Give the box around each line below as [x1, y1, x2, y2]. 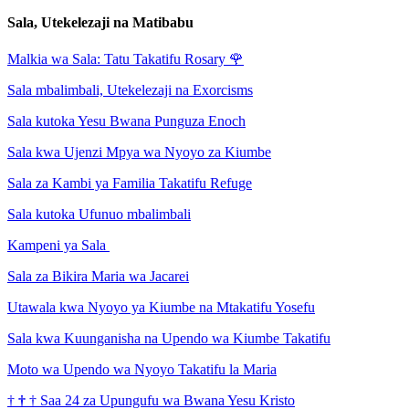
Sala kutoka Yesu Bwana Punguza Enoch [7, 112, 246, 129]
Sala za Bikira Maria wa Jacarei [7, 267, 189, 284]
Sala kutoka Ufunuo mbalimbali [7, 205, 191, 222]
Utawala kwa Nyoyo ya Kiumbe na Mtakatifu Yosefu [7, 299, 315, 315]
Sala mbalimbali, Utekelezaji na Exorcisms [7, 81, 253, 98]
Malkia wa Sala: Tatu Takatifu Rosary [7, 50, 229, 67]
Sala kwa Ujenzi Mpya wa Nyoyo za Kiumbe [7, 143, 271, 160]
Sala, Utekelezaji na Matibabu [7, 15, 194, 31]
